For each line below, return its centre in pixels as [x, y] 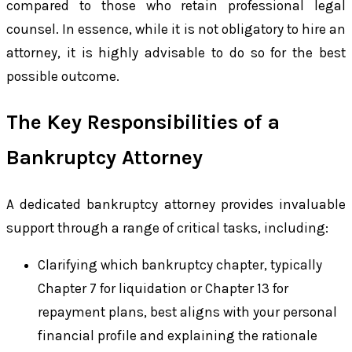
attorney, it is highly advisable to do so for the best [176, 52]
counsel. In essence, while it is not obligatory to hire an [176, 29]
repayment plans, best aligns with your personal [187, 312]
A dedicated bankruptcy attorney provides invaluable [176, 204]
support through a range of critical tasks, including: [167, 227]
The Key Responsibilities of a [143, 123]
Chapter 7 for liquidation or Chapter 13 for [163, 288]
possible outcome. [63, 76]
